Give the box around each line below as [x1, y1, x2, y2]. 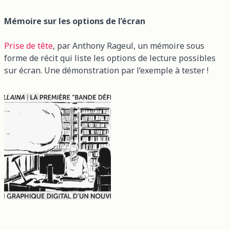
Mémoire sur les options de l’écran [4, 15, 145, 27]
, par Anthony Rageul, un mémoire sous [53, 40, 204, 51]
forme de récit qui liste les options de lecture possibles [4, 52, 216, 64]
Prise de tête [4, 40, 53, 51]
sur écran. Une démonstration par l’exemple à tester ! [4, 64, 208, 76]
